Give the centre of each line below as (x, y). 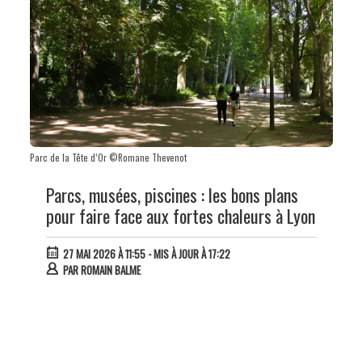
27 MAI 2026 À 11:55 (104, 254)
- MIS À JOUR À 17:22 (187, 254)
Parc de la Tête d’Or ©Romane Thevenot (108, 158)
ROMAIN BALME (110, 270)
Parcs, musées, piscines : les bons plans (172, 195)
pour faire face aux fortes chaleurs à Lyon (180, 216)
